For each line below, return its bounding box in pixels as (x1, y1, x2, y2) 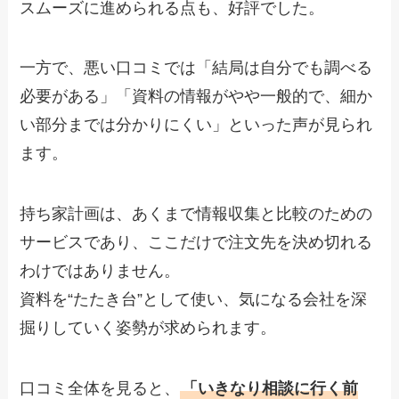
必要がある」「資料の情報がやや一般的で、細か (20, 87, 373, 106)
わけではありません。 (20, 262, 181, 281)
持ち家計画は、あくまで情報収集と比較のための (20, 205, 373, 224)
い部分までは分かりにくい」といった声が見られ (20, 116, 373, 134)
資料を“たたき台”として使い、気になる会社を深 (20, 290, 368, 309)
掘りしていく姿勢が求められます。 (20, 319, 277, 338)
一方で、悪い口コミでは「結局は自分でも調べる (20, 59, 373, 77)
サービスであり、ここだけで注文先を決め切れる (20, 233, 373, 252)
